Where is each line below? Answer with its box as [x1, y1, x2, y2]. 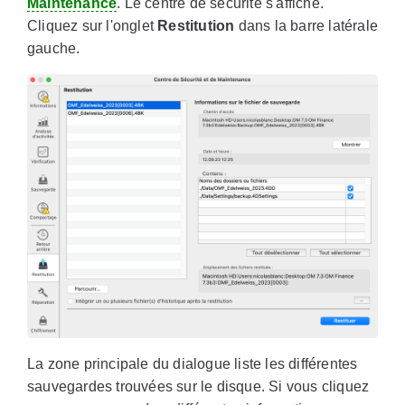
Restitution [157, 18, 235, 34]
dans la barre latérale [234, 18, 378, 34]
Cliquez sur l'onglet [27, 18, 158, 34]
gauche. [27, 41, 80, 57]
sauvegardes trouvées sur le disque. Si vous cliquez [27, 379, 370, 395]
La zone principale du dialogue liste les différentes [27, 356, 358, 372]
